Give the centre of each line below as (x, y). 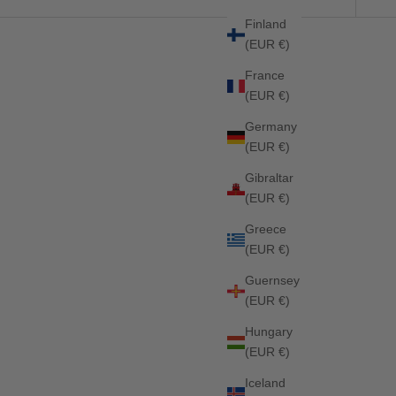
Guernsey (272, 280)
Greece (266, 229)
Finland (266, 24)
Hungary (269, 331)
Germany (271, 126)
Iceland (265, 383)
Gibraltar (269, 178)
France (265, 75)
